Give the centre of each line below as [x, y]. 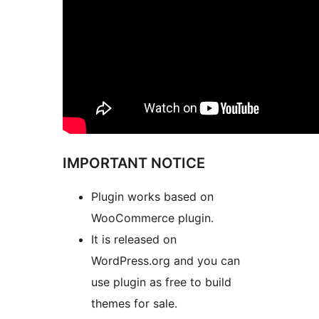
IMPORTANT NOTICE [134, 163]
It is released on [134, 240]
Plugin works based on [152, 197]
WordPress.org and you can [166, 261]
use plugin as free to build [161, 282]
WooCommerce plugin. [152, 218]
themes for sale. [134, 304]
